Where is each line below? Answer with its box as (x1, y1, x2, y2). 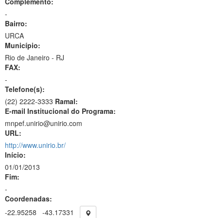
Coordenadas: (5, 194, 52, 203)
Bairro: (5, 18, 27, 28)
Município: (5, 40, 40, 50)
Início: (5, 150, 26, 160)
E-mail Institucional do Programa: (5, 106, 116, 116)
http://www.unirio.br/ (5, 140, 66, 150)
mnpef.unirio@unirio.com (5, 118, 82, 128)
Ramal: (55, 96, 78, 106)
